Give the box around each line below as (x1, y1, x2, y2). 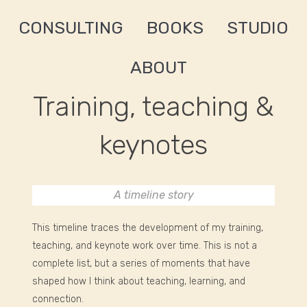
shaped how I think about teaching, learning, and (32, 275, 246, 287)
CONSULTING (19, 17, 123, 38)
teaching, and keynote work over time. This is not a (32, 239, 258, 251)
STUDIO (227, 17, 288, 38)
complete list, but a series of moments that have (32, 257, 251, 269)
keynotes (99, 128, 208, 161)
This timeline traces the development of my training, (32, 221, 264, 234)
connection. (32, 293, 84, 305)
